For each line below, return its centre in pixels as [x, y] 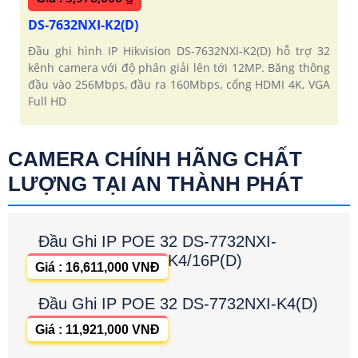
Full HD [47, 101]
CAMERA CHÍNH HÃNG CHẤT [155, 159]
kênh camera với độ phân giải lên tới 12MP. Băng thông [179, 67]
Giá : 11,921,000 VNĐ [97, 329]
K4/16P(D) [205, 260]
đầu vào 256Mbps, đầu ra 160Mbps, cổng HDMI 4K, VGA [179, 84]
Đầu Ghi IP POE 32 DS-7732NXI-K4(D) [178, 303]
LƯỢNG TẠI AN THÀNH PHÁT [155, 183]
